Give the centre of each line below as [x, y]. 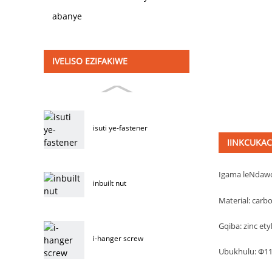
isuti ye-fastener [121, 127]
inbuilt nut [110, 183]
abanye [67, 16]
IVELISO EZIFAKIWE [90, 61]
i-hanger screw [118, 238]
